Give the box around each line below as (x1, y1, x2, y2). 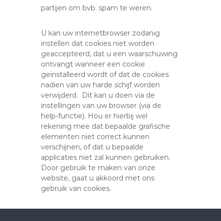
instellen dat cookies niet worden (41, 39, 155, 48)
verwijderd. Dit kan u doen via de (41, 91, 155, 100)
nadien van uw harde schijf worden (41, 80, 160, 89)
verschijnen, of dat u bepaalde (41, 143, 144, 151)
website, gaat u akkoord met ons (41, 174, 155, 183)
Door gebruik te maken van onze (41, 163, 156, 172)
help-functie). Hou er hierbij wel (41, 111, 148, 120)
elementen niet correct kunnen (41, 132, 150, 141)
